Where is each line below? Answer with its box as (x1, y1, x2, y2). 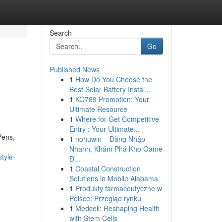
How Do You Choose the (75, 74, 152, 84)
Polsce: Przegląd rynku (69, 193, 141, 203)
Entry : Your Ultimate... (69, 124, 140, 134)
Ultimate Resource (69, 104, 127, 114)
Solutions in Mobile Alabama (69, 173, 158, 183)
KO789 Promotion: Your (75, 94, 149, 104)
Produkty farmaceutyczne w (75, 183, 162, 193)
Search (49, 28, 72, 38)
